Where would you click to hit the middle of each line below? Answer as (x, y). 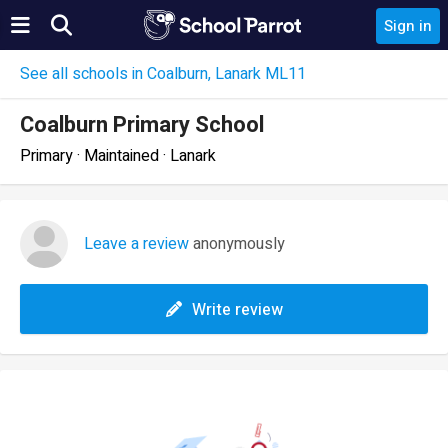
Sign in (408, 26)
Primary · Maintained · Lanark (118, 156)
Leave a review (136, 244)
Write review (237, 310)
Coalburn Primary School (142, 125)
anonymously (237, 244)
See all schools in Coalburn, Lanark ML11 (163, 74)
